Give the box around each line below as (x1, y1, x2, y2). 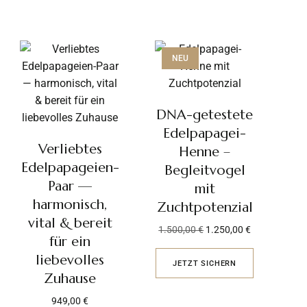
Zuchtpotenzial (156, 199, 253, 216)
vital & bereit (27, 214, 112, 232)
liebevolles (36, 251, 105, 269)
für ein (49, 233, 91, 250)
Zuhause (44, 270, 97, 287)
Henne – (179, 143, 231, 160)
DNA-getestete (156, 106, 254, 123)
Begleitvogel (164, 162, 245, 179)
